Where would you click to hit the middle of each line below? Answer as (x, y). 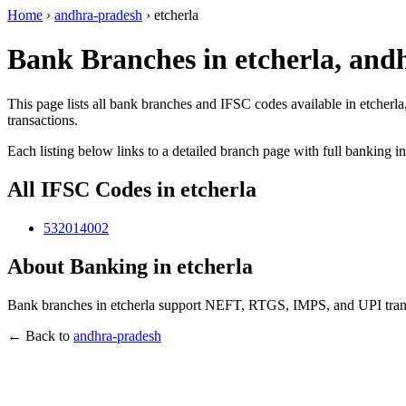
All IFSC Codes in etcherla (132, 189)
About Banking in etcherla (130, 266)
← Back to (40, 335)
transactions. (43, 120)
